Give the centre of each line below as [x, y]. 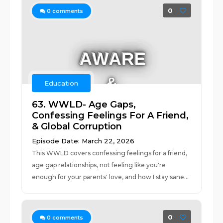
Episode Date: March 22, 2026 [83, 141]
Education [61, 83]
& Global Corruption [77, 126]
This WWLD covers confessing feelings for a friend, [110, 153]
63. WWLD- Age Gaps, [84, 105]
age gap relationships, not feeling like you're [99, 165]
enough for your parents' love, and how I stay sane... [111, 177]
